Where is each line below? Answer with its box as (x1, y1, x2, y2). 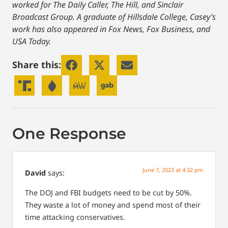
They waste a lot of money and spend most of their (25, 199, 201, 210)
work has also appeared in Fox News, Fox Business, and (12, 23, 210, 35)
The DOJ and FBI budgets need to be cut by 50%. (25, 187, 192, 197)
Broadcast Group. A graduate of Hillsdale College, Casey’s (12, 11, 216, 23)
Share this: (12, 59, 61, 71)
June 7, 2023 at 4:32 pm (142, 166, 203, 174)
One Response (12, 124, 126, 144)
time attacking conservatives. (25, 212, 125, 222)
